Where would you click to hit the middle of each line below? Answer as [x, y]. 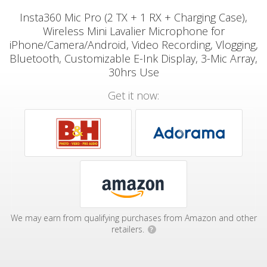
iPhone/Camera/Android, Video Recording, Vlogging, [133, 45]
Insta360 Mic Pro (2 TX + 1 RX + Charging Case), [133, 17]
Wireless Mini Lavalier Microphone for [133, 31]
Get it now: [133, 95]
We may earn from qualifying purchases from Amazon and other [133, 218]
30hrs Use [133, 72]
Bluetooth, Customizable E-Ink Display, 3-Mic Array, [133, 58]
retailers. [129, 229]
